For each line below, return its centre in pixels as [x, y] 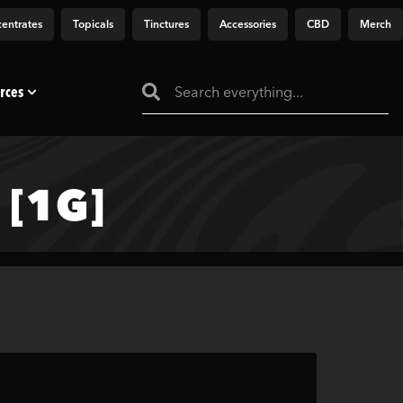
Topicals [93, 24]
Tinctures [166, 24]
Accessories [248, 24]
